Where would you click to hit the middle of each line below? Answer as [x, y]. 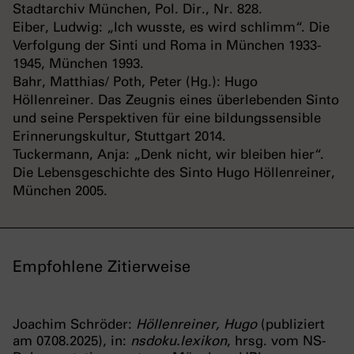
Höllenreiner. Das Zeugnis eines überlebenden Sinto [176, 100]
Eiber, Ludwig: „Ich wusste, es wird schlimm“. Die [171, 27]
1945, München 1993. [78, 64]
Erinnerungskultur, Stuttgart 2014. [119, 136]
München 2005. [60, 191]
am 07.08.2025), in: [72, 341]
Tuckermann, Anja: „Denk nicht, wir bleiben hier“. [168, 154]
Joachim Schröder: [74, 324]
